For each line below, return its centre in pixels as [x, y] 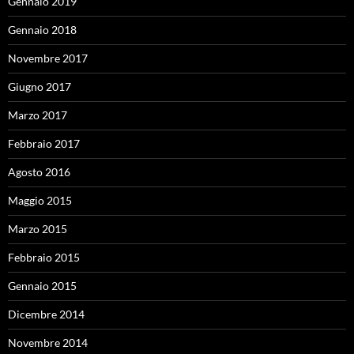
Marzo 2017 [38, 115]
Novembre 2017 [48, 58]
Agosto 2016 [39, 172]
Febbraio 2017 [44, 143]
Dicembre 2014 [46, 314]
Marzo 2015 [38, 229]
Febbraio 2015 [44, 257]
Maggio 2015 [40, 200]
